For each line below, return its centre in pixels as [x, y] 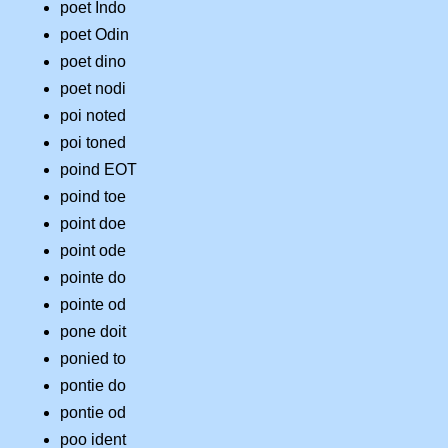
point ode [93, 251]
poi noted [93, 116]
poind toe [93, 197]
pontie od [93, 413]
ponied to [93, 359]
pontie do [93, 386]
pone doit [93, 332]
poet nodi [93, 89]
